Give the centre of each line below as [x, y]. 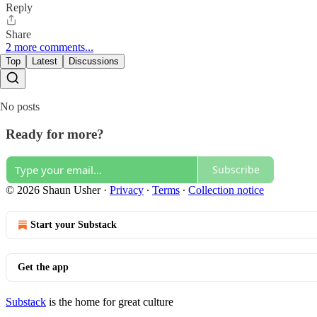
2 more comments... [50, 47]
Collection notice [226, 190]
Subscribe [236, 169]
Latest [45, 62]
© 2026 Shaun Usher [53, 190]
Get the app [43, 267]
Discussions [94, 62]
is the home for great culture [110, 301]
